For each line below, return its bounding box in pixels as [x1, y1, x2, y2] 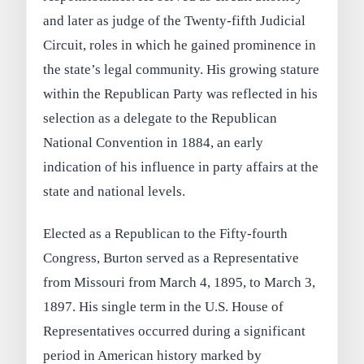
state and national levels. [43, 183, 186, 199]
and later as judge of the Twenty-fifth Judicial [43, 12, 306, 28]
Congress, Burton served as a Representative [43, 249, 300, 266]
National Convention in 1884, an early [43, 134, 264, 150]
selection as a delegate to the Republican [43, 110, 278, 126]
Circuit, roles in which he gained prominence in [43, 37, 317, 53]
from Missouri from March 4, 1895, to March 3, [43, 274, 316, 290]
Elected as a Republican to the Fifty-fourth [43, 225, 288, 241]
